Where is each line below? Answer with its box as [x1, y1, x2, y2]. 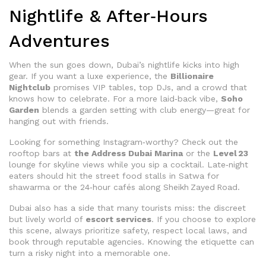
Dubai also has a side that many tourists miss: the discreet [9, 203, 246, 213]
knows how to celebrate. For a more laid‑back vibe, [9, 94, 221, 104]
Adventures [9, 30, 110, 52]
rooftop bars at [9, 148, 74, 159]
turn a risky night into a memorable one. [9, 248, 170, 258]
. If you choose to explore [151, 214, 256, 224]
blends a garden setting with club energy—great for [39, 105, 250, 115]
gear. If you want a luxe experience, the [9, 71, 170, 81]
